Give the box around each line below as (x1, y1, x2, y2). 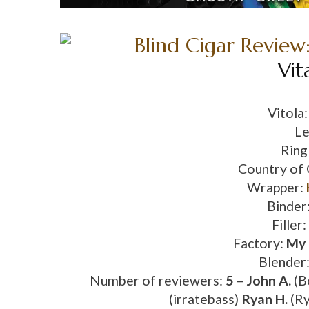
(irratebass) (168, 291, 241, 308)
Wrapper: (246, 179, 306, 196)
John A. (246, 272, 294, 289)
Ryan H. (241, 291, 290, 308)
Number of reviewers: (89, 272, 226, 289)
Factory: (233, 235, 286, 252)
